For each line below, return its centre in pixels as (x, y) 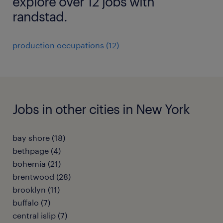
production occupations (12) (66, 45)
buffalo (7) (31, 202)
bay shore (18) (39, 138)
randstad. (40, 16)
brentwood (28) (42, 176)
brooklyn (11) (36, 189)
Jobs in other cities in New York (101, 109)
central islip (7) (40, 215)
